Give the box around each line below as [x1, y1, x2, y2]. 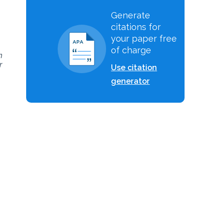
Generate [111, 10, 151, 20]
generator [111, 77, 150, 86]
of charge [111, 45, 152, 55]
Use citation [111, 63, 157, 72]
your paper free [111, 33, 177, 44]
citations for [111, 22, 161, 32]
